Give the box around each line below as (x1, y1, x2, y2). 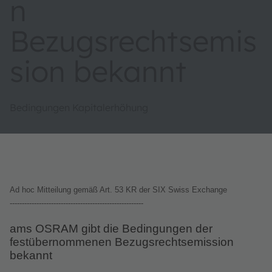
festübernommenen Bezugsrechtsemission (10, 235, 234, 248)
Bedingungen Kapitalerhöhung (10, 101, 148, 114)
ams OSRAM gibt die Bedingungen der (10, 222, 212, 235)
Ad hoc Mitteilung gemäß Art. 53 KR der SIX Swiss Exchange (10, 185, 227, 194)
